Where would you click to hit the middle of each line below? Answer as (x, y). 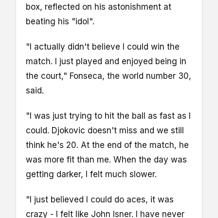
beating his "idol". (60, 21)
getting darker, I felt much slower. (91, 174)
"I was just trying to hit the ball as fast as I (108, 116)
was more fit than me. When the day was (106, 160)
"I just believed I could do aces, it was (100, 200)
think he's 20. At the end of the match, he (107, 145)
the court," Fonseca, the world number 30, (109, 76)
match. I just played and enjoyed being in (106, 62)
